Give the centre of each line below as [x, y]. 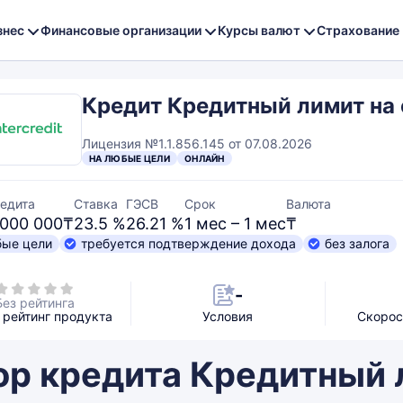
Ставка [96, 204]
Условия [228, 316]
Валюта [309, 204]
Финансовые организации [121, 30]
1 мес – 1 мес [235, 224]
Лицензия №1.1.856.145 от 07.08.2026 [197, 143]
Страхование [358, 30]
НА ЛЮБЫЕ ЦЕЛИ [130, 158]
